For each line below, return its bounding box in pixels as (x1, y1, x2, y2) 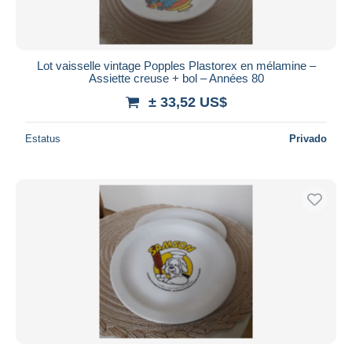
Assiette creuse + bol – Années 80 (88, 71, 264, 85)
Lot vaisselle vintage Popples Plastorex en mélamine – (36, 58, 316, 72)
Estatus (25, 132, 60, 145)
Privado (289, 132, 327, 145)
